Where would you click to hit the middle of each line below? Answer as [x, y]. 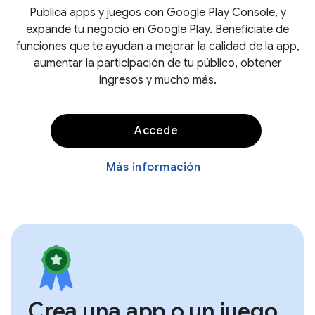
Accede [156, 131]
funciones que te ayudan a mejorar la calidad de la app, [157, 46]
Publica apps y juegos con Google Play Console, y [157, 13]
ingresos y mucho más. [157, 80]
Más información [153, 167]
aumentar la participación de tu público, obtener [157, 63]
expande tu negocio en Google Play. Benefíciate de [157, 30]
